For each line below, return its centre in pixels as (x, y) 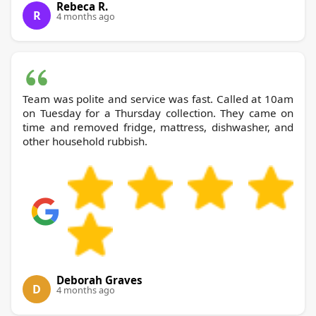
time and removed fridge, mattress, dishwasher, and (158, 127)
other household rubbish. (85, 141)
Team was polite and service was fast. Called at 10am (158, 99)
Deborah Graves (99, 280)
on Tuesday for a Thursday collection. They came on (158, 113)
